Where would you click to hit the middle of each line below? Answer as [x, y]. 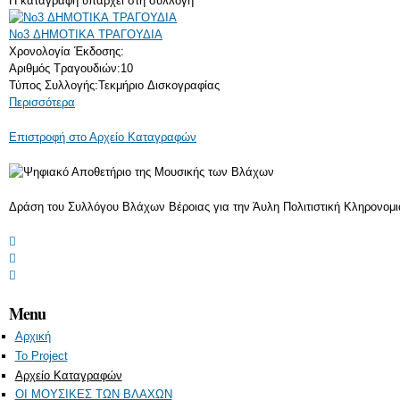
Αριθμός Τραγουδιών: [65, 68]
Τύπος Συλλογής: [54, 85]
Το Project [41, 355]
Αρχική [33, 337]
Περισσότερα [42, 102]
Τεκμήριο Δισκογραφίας [159, 85]
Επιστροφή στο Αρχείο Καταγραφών [103, 137]
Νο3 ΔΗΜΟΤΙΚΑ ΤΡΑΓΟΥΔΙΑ [86, 34]
